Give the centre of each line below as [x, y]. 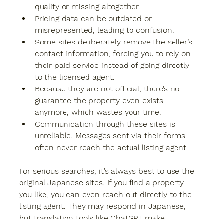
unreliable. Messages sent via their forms [111, 136]
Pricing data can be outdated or [94, 19]
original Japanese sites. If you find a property [103, 183]
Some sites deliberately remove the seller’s [115, 42]
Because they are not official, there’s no [108, 89]
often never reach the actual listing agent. [111, 148]
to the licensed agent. [75, 77]
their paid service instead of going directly [113, 66]
